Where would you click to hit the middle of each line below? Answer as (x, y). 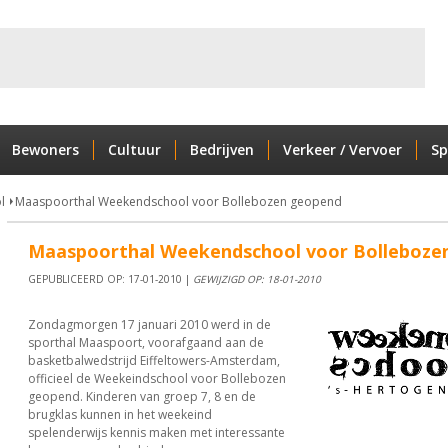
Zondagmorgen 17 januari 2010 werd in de (149, 324)
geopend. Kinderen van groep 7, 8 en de (141, 396)
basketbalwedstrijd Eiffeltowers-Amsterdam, (153, 360)
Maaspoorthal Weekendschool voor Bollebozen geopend (178, 201)
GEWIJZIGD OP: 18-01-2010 (256, 279)
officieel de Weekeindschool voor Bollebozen (156, 378)
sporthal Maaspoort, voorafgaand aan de (145, 342)
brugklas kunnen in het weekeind (119, 414)
